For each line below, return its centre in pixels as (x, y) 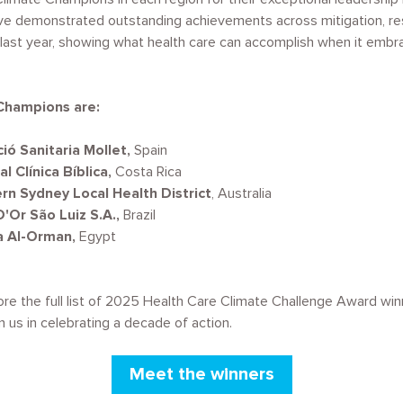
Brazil (138, 215)
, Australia (242, 193)
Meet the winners (201, 374)
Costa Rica (147, 172)
